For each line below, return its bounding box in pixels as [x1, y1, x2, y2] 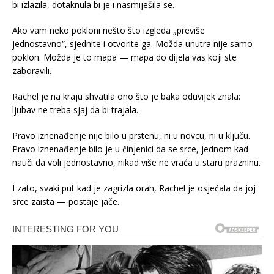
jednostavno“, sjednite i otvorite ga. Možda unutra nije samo [12, 37, 253, 50]
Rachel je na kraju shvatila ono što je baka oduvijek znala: [12, 90, 240, 102]
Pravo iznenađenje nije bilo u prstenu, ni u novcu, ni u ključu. [12, 129, 250, 141]
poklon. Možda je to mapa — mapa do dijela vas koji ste [12, 51, 237, 63]
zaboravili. [12, 64, 51, 76]
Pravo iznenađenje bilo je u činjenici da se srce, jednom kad [12, 143, 248, 155]
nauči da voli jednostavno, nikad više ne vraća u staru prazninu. [12, 156, 261, 168]
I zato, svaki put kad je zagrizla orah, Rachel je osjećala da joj [12, 182, 256, 194]
